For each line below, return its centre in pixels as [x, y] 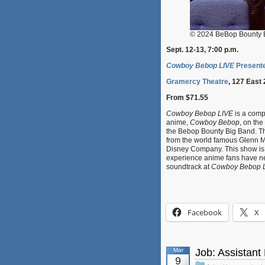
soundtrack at [189, 167]
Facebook [205, 213]
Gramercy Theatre [197, 82]
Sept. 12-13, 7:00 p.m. [202, 50]
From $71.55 [187, 98]
